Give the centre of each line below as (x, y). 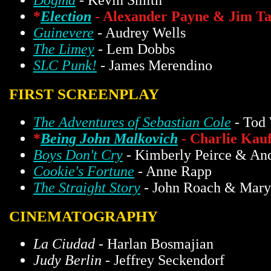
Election (66, 17)
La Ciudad (64, 244)
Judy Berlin (67, 260)
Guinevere (64, 33)
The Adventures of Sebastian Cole (132, 122)
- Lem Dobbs (135, 49)
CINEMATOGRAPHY (83, 216)
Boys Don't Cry (78, 155)
